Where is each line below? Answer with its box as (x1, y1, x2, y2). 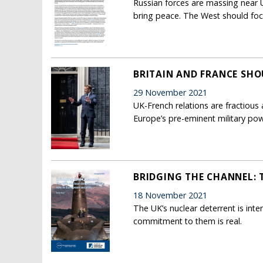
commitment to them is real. (133, 215, 242, 227)
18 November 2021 (133, 189, 207, 201)
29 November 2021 (133, 86, 207, 98)
